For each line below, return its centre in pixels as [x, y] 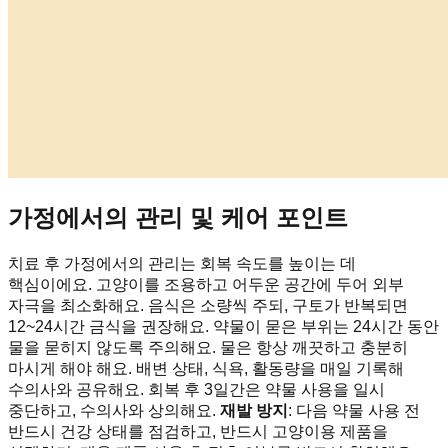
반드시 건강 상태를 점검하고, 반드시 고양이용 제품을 [198, 431]
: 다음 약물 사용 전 [354, 410]
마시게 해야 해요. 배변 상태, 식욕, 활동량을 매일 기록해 [206, 368]
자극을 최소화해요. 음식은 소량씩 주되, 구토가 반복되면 [208, 305]
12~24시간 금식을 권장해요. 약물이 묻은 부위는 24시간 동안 [223, 326]
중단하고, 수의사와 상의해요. [114, 410]
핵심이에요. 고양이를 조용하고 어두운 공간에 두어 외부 [206, 284]
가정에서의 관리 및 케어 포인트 [178, 217]
